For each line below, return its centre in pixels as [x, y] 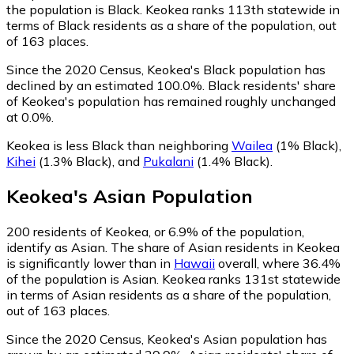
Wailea [252, 145]
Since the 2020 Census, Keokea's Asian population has [167, 339]
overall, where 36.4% [278, 264]
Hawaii [194, 264]
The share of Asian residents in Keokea [225, 248]
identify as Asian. [58, 248]
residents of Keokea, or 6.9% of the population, [167, 232]
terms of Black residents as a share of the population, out [171, 25]
